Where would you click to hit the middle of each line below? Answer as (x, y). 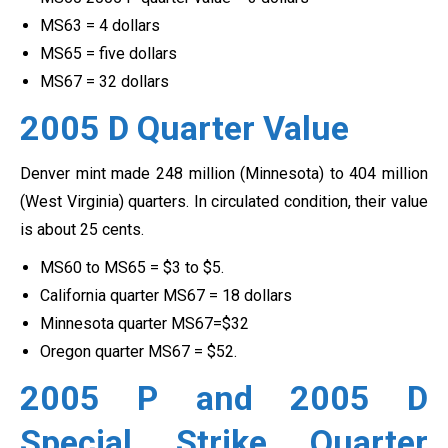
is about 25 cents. (82, 230)
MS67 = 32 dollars (104, 82)
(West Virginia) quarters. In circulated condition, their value (224, 202)
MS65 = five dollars (108, 54)
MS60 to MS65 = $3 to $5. (132, 268)
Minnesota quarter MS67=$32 (144, 324)
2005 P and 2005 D (224, 398)
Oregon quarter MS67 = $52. (138, 352)
